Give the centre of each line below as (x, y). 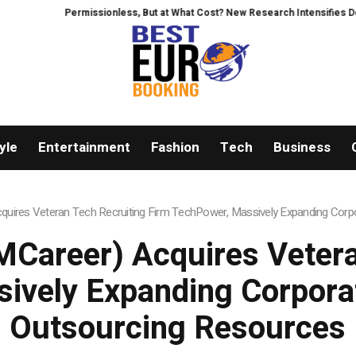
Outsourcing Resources (178, 329)
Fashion (175, 148)
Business (302, 148)
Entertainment (84, 148)
